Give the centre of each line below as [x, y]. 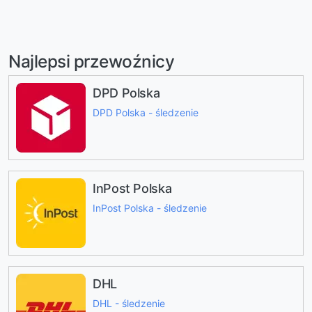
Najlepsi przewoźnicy [92, 62]
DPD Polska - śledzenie [146, 113]
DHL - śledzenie [129, 304]
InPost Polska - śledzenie [150, 208]
